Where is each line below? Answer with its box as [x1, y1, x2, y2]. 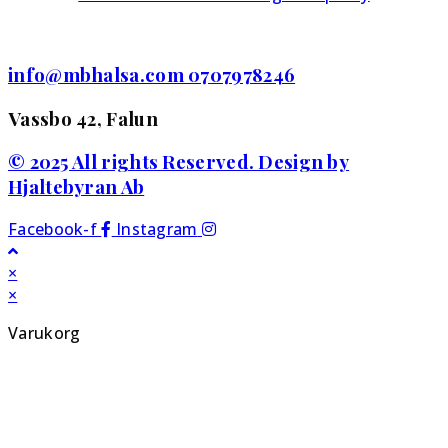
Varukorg [8, 321, 81, 344]
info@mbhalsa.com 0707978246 [8, 61, 296, 87]
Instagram [115, 217, 198, 240]
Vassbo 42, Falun [8, 105, 158, 131]
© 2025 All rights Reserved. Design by [8, 149, 350, 175]
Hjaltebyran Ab [8, 174, 145, 200]
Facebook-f [8, 217, 98, 240]
